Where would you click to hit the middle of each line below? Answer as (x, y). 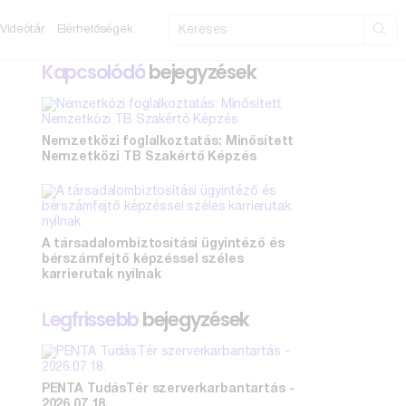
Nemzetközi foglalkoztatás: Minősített (168, 142)
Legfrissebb (90, 319)
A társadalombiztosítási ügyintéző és (163, 244)
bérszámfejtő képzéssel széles (142, 260)
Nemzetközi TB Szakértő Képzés (149, 157)
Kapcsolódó (93, 72)
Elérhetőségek (95, 30)
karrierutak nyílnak (101, 275)
